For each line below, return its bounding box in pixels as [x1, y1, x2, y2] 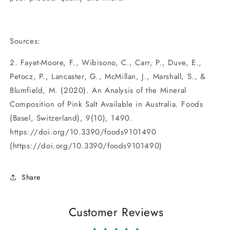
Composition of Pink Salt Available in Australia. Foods [10, 99, 203, 110]
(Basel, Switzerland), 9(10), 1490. [10, 112, 133, 124]
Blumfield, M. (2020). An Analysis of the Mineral [10, 85, 186, 97]
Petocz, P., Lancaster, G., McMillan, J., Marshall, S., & [10, 71, 206, 83]
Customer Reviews [68, 204, 164, 221]
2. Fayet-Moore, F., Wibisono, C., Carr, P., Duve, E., [10, 57, 202, 69]
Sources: [10, 35, 41, 47]
